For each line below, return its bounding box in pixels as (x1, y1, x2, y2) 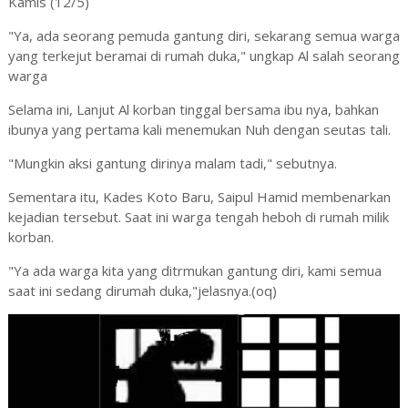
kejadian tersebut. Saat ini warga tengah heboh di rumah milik (7, 208, 389, 227)
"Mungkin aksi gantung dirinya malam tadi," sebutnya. (7, 154, 337, 173)
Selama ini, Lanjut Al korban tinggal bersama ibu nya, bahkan (7, 100, 379, 119)
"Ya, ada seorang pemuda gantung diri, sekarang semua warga (7, 26, 400, 46)
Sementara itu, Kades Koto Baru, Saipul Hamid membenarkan (7, 188, 391, 207)
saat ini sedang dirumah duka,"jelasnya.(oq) (7, 281, 277, 301)
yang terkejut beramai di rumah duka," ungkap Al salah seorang (7, 46, 400, 66)
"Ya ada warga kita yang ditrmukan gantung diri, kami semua (7, 261, 382, 280)
